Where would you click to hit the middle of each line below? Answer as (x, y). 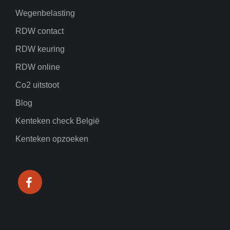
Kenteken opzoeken (52, 139)
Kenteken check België (57, 121)
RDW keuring (40, 49)
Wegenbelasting (45, 13)
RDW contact (40, 31)
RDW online (38, 67)
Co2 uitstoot (37, 85)
